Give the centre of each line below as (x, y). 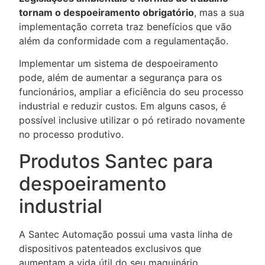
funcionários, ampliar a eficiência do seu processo (131, 92)
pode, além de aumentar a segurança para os (120, 78)
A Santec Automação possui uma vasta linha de (126, 234)
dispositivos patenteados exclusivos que (110, 248)
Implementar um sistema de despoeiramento (119, 64)
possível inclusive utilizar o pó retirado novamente (132, 120)
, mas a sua (219, 12)
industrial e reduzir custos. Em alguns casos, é (122, 106)
